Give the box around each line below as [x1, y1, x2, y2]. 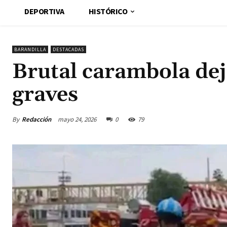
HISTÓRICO [88, 6, 127, 17]
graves [12, 82, 78, 108]
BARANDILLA [14, 46, 46, 53]
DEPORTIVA [24, 6, 64, 17]
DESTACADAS [53, 46, 84, 53]
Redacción [22, 115, 51, 124]
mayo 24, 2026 [58, 115, 96, 124]
